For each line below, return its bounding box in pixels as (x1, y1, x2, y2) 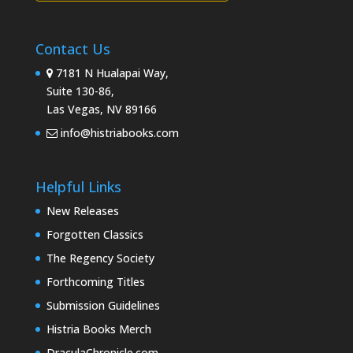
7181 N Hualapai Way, (52, 65, 169, 80)
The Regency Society (46, 251, 154, 266)
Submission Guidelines (46, 298, 160, 314)
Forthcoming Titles (46, 274, 145, 290)
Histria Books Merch (46, 321, 151, 337)
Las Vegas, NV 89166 (46, 101, 157, 117)
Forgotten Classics (46, 227, 143, 243)
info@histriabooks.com (57, 124, 179, 140)
